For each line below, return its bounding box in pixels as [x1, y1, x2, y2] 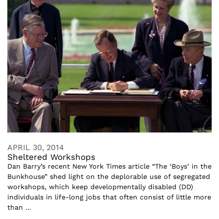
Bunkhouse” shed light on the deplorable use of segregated [7, 172, 210, 180]
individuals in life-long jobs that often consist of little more [7, 193, 211, 201]
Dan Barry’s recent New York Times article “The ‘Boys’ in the [7, 162, 212, 170]
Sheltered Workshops [7, 152, 95, 162]
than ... [7, 203, 31, 211]
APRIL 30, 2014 [7, 142, 64, 152]
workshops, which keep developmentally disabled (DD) [7, 182, 193, 191]
